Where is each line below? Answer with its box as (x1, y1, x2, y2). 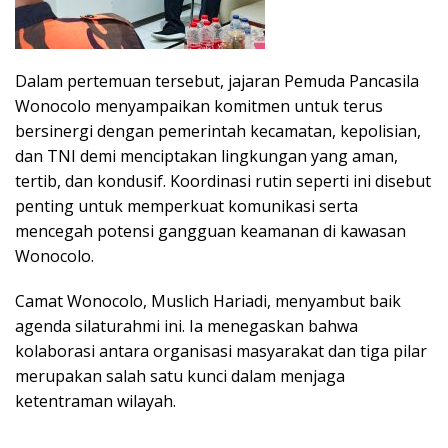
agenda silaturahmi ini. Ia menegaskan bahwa (15, 314, 358, 337)
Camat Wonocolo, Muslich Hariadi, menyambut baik (15, 289, 401, 312)
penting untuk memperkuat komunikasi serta (15, 194, 358, 217)
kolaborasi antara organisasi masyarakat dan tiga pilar (15, 339, 427, 362)
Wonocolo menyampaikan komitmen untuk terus (15, 94, 383, 117)
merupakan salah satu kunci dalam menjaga (15, 364, 345, 387)
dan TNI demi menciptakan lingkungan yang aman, (15, 144, 398, 167)
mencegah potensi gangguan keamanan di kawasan (15, 219, 406, 242)
